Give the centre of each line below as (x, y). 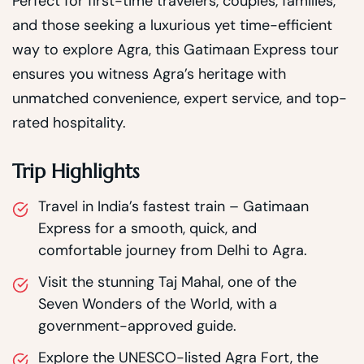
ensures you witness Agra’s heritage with (149, 74)
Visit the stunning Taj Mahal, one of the (167, 282)
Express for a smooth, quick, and (147, 228)
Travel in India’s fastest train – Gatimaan (173, 206)
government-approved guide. (137, 325)
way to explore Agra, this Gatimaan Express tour (175, 49)
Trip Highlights (76, 171)
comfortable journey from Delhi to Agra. (173, 250)
